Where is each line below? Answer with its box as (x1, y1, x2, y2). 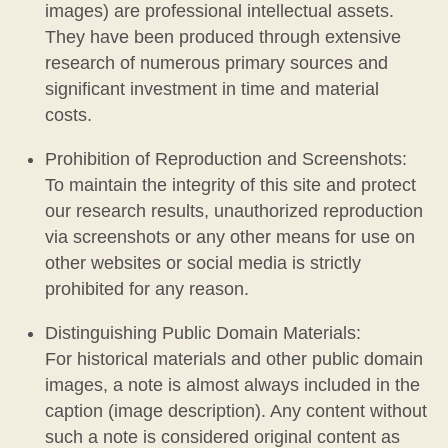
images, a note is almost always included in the (44, 374, 420, 395)
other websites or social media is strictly (44, 252, 361, 273)
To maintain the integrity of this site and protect (44, 174, 416, 195)
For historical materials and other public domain (44, 348, 423, 369)
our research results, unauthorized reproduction (44, 200, 423, 221)
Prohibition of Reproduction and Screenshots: (44, 148, 407, 169)
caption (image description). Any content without (44, 400, 427, 421)
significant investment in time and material (44, 79, 379, 100)
